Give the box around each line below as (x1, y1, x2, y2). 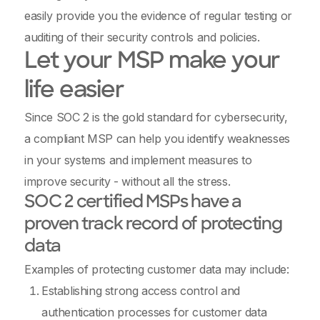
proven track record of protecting (24, 216, 282, 234)
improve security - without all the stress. (24, 174, 234, 189)
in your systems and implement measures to (24, 153, 252, 167)
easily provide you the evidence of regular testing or (24, 9, 292, 23)
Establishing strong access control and (41, 284, 240, 298)
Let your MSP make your (24, 51, 281, 74)
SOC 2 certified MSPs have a (24, 194, 242, 211)
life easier (24, 80, 124, 103)
